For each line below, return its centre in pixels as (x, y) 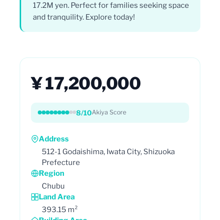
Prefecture (61, 162)
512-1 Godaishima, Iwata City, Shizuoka (108, 151)
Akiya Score (109, 112)
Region (52, 173)
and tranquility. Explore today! (84, 17)
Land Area (57, 197)
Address (54, 139)
